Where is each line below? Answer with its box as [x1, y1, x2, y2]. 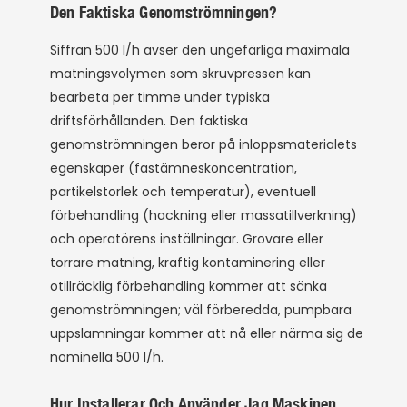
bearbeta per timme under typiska [50, 88, 270, 107]
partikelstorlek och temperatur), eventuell [50, 183, 316, 202]
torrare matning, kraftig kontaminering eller [50, 253, 325, 273]
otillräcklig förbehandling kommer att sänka [50, 277, 327, 296]
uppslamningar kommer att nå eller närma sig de [50, 324, 363, 343]
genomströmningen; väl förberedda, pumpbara [50, 301, 352, 320]
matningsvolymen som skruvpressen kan [50, 65, 311, 84]
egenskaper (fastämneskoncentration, [50, 159, 297, 178]
